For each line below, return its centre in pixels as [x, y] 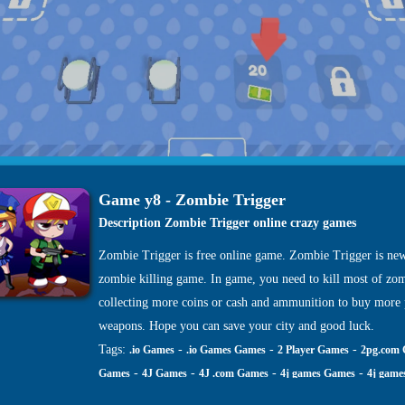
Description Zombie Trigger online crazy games [227, 223]
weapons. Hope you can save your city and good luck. [236, 326]
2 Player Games [313, 350]
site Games [123, 397]
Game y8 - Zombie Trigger [192, 200]
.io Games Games [226, 350]
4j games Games [318, 373]
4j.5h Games [268, 397]
